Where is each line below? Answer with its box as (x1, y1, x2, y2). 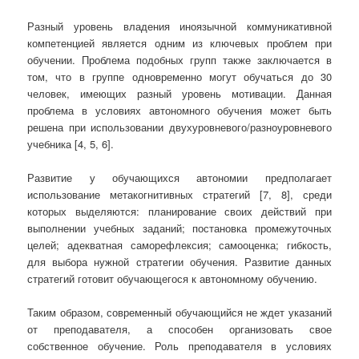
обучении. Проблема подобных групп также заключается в (27, 51, 332, 67)
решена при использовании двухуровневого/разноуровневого (27, 119, 332, 135)
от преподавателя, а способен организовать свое (27, 321, 332, 337)
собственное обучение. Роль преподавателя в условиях (27, 337, 332, 353)
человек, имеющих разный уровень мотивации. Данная (27, 85, 332, 101)
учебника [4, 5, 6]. (27, 135, 115, 151)
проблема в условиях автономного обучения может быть (27, 102, 332, 118)
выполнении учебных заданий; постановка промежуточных (27, 220, 332, 236)
